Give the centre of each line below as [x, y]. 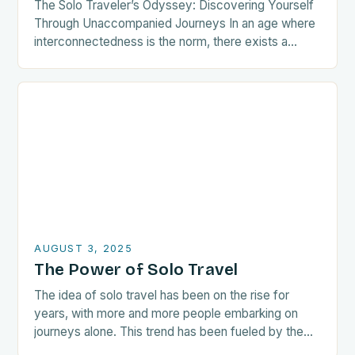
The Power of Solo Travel [136, 270]
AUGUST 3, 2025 [83, 249]
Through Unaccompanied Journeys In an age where [175, 24]
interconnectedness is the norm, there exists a [161, 42]
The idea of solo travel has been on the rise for [162, 296]
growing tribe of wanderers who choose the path [167, 60]
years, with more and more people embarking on [166, 314]
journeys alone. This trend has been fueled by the [169, 332]
